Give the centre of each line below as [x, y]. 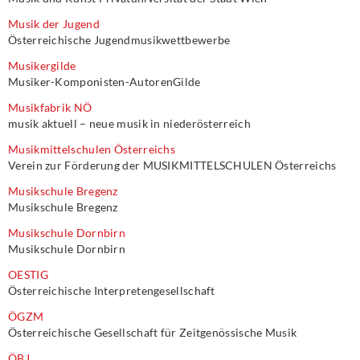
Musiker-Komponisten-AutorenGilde [104, 82]
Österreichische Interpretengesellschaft [112, 290]
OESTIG [28, 274]
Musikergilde [42, 65]
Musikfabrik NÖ [50, 107]
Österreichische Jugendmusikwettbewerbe [119, 40]
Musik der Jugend [54, 24]
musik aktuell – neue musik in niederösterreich [129, 123]
